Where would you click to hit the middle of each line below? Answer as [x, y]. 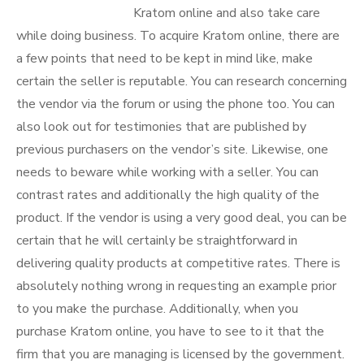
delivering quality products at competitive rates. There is [178, 263]
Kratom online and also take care [227, 13]
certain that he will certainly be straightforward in [157, 240]
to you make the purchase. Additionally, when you [157, 309]
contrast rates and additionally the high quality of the [168, 195]
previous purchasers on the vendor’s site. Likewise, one [172, 149]
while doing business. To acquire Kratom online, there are [178, 36]
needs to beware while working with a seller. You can [167, 172]
